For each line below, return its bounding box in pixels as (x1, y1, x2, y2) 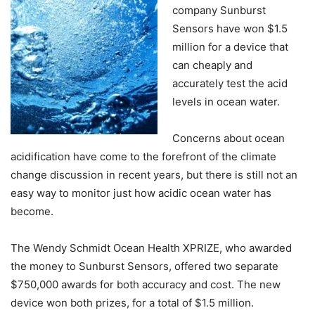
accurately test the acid (172, 77, 288, 90)
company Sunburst (172, 4, 266, 17)
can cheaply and (172, 58, 252, 72)
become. (11, 205, 53, 218)
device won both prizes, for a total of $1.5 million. (11, 296, 254, 309)
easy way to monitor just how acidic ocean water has (11, 186, 271, 200)
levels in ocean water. (172, 95, 280, 108)
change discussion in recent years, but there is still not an (11, 168, 297, 181)
